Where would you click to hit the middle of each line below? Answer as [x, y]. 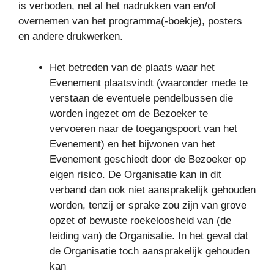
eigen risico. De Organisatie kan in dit [135, 174]
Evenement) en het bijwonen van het [132, 144]
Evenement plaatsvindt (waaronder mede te [149, 83]
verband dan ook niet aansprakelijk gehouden [153, 190]
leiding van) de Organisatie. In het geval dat [149, 235]
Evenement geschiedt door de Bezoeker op [148, 159]
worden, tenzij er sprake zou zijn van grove [148, 205]
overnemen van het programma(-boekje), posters [130, 21]
